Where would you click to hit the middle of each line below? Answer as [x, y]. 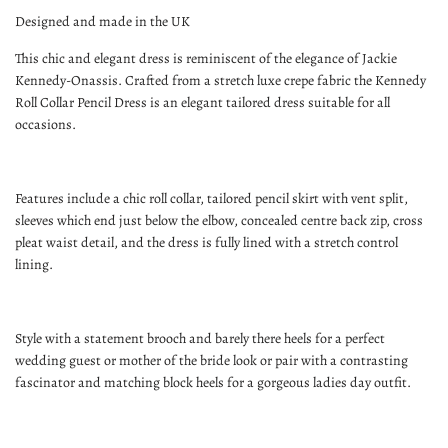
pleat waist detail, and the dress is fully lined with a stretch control [206, 242]
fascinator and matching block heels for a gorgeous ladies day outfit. [213, 382]
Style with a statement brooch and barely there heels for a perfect [200, 338]
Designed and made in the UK [102, 21]
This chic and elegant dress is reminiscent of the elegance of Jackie [206, 58]
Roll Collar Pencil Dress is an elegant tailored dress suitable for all [202, 102]
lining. [35, 264]
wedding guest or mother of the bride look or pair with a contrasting [211, 360]
